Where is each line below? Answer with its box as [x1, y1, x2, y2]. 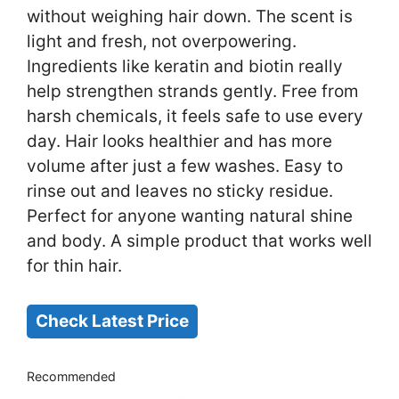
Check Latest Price [36, 310, 189, 331]
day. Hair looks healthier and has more [27, 131, 332, 152]
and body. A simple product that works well [27, 231, 372, 252]
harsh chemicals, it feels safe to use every [27, 106, 363, 127]
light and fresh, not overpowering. [27, 31, 297, 53]
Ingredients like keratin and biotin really [27, 56, 343, 77]
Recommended [27, 369, 116, 385]
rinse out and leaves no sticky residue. [27, 181, 333, 202]
